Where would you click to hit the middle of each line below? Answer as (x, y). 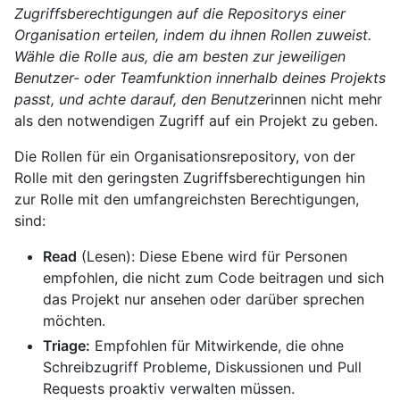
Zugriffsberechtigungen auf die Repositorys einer (180, 14)
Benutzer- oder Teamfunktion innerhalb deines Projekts (200, 78)
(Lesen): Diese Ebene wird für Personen (212, 257)
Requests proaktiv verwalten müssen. (169, 389)
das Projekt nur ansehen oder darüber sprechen (204, 300)
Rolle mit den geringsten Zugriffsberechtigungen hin (190, 178)
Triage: (67, 346)
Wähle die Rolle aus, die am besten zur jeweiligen (180, 57)
